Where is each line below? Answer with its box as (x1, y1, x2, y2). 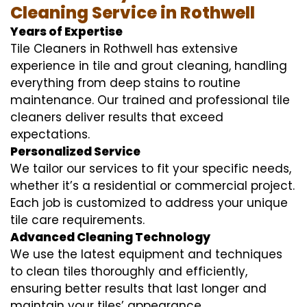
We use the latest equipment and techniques (10, 245, 282, 262)
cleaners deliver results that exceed (10, 108, 223, 125)
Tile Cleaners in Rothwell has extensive (10, 40, 238, 57)
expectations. (10, 125, 90, 143)
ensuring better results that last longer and (10, 280, 267, 297)
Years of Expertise (10, 23, 123, 40)
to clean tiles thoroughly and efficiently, (10, 262, 247, 280)
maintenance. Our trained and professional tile (10, 91, 290, 108)
